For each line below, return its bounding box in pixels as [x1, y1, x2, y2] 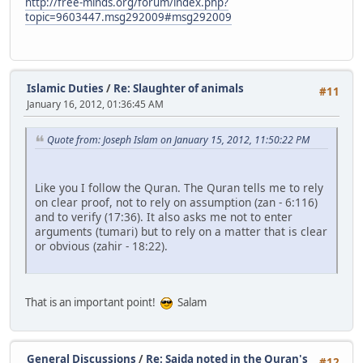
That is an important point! [25, 294, 160, 310]
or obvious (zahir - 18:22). [35, 237, 168, 254]
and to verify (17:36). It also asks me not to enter [35, 208, 293, 224]
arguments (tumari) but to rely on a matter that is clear [35, 223, 327, 239]
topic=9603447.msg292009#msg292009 [25, 9, 232, 24]
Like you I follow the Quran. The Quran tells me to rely [35, 179, 323, 195]
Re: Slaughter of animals [113, 80, 244, 96]
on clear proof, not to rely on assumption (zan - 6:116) [35, 194, 318, 210]
